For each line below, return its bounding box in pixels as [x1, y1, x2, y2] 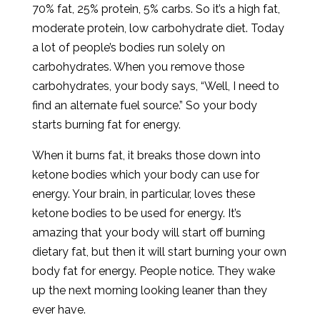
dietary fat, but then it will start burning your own [31, 245, 286, 259]
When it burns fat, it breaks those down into [31, 149, 261, 162]
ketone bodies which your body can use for [31, 168, 259, 181]
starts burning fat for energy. [31, 118, 181, 131]
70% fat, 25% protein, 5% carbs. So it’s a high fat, [31, 2, 280, 16]
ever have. [31, 303, 86, 316]
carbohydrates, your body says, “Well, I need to [31, 79, 279, 93]
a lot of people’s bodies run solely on [31, 41, 225, 54]
